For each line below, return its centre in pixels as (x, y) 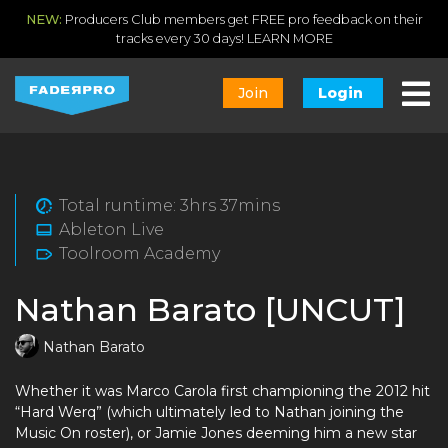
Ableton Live (111, 229)
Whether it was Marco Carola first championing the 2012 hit (222, 391)
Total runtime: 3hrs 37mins (169, 205)
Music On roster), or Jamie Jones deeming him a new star (216, 433)
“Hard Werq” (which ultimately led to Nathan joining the (209, 412)
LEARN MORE (289, 38)
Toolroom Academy (139, 253)
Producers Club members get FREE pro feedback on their (242, 19)
